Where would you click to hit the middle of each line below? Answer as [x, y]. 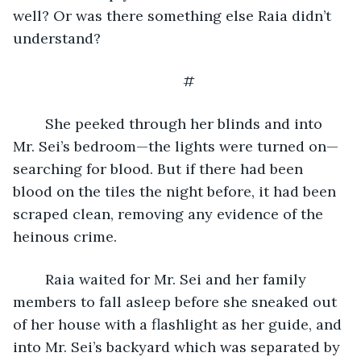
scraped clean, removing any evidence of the [170, 214]
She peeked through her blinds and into [37, 123]
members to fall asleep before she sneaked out [177, 301]
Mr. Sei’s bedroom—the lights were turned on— [176, 146]
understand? [59, 38]
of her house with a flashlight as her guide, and [179, 324]
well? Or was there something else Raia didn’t [174, 15]
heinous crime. [67, 236]
